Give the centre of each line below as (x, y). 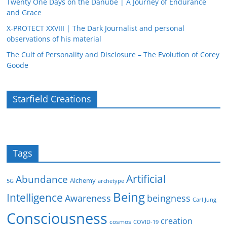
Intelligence (35, 197)
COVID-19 (146, 222)
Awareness (88, 198)
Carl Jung (205, 199)
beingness (169, 198)
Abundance (42, 179)
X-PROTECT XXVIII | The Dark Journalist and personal (96, 28)
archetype (111, 181)
